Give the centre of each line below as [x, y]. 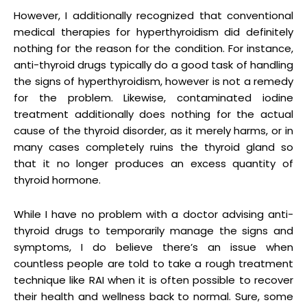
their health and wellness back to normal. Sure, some [153, 296]
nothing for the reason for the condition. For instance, [153, 48]
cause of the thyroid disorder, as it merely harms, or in [153, 130]
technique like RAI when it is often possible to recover [153, 280]
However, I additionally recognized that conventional [153, 15]
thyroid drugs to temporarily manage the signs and [153, 230]
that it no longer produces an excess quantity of [153, 163]
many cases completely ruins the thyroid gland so [153, 147]
